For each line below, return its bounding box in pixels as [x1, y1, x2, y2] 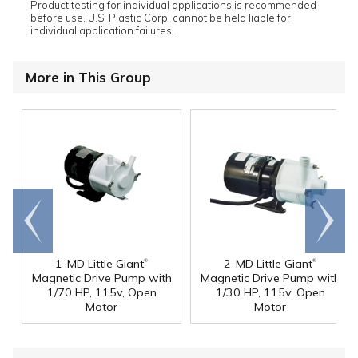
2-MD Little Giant [224, 257, 312, 272]
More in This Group [26, 69, 151, 86]
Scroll [310, 205, 340, 221]
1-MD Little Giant [55, 257, 144, 272]
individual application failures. [30, 24, 174, 38]
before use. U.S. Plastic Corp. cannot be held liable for [30, 11, 291, 25]
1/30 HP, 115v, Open [215, 285, 325, 300]
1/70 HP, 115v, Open [46, 285, 157, 300]
